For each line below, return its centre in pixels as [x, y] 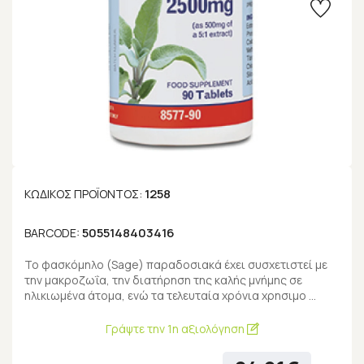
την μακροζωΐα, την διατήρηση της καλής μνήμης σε [163, 280]
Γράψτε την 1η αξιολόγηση [176, 329]
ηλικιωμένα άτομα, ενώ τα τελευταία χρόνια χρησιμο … [170, 295]
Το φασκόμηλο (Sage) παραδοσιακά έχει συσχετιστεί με [176, 264]
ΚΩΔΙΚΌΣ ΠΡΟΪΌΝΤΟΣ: [84, 194]
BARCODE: [53, 233]
